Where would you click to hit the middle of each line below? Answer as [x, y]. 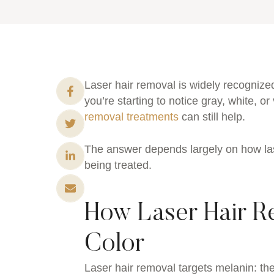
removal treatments [131, 117]
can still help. [212, 117]
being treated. [118, 165]
